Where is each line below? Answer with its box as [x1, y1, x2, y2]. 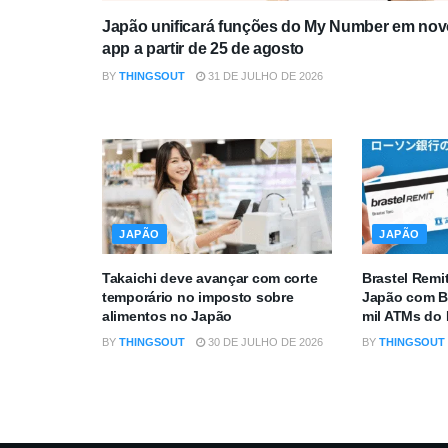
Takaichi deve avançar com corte [102, 269, 318, 286]
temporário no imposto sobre [102, 288, 294, 305]
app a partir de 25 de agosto [102, 39, 305, 57]
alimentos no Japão [102, 307, 232, 324]
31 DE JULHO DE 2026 [205, 69, 323, 82]
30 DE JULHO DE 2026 [205, 335, 323, 348]
